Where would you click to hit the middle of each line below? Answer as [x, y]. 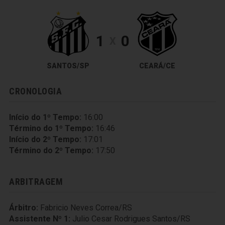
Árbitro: [24, 208]
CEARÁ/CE [157, 66]
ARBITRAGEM [36, 182]
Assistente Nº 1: [40, 219]
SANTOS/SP [68, 66]
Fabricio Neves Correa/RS [86, 208]
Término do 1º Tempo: [51, 128]
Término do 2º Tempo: [51, 150]
